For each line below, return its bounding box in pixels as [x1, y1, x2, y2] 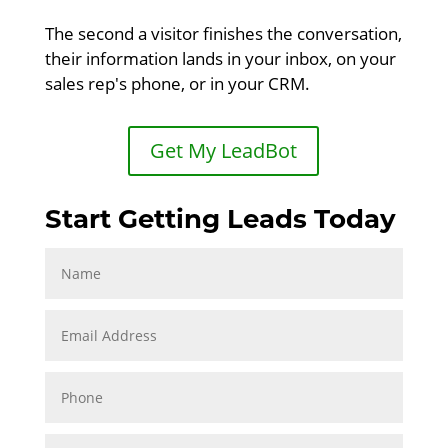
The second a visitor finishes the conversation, [44, 22, 402, 45]
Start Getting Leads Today [44, 203, 396, 235]
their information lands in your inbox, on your [44, 47, 396, 70]
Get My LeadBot [150, 137, 298, 164]
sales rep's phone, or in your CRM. [44, 72, 310, 95]
